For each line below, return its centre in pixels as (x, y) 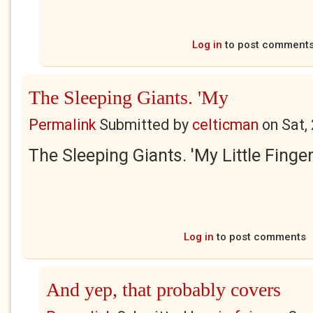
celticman (225, 125)
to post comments (260, 237)
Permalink (62, 125)
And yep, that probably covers (163, 290)
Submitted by (144, 125)
